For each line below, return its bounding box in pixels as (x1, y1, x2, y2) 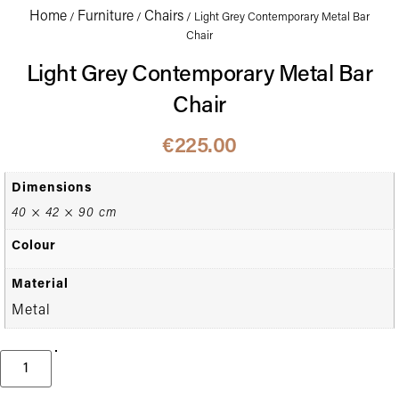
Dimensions (12, 181, 93, 195)
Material (12, 278, 69, 292)
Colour (12, 239, 57, 253)
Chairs (144, 9, 183, 24)
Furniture (77, 9, 134, 24)
